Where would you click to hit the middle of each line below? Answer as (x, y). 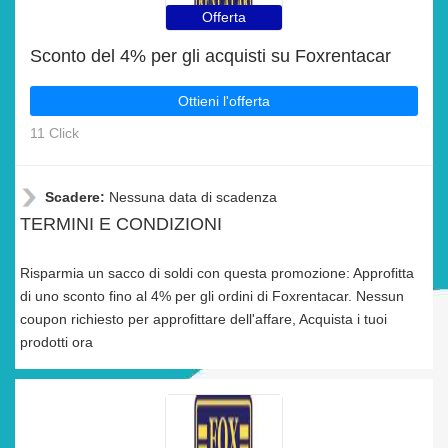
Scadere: (77, 197)
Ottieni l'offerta (224, 101)
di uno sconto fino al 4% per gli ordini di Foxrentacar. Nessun (212, 296)
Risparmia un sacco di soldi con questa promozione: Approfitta (217, 273)
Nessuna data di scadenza (193, 197)
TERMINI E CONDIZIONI (121, 224)
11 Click (54, 133)
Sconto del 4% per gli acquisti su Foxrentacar (210, 56)
